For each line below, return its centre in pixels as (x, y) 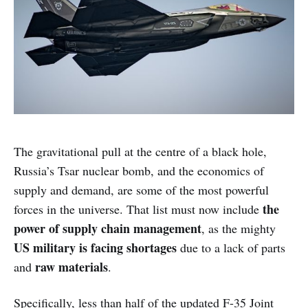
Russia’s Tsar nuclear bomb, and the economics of (139, 170)
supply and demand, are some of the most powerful (141, 189)
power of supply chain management (108, 228)
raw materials (71, 266)
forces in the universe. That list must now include (136, 209)
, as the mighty (239, 228)
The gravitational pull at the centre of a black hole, (140, 151)
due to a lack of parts (231, 247)
